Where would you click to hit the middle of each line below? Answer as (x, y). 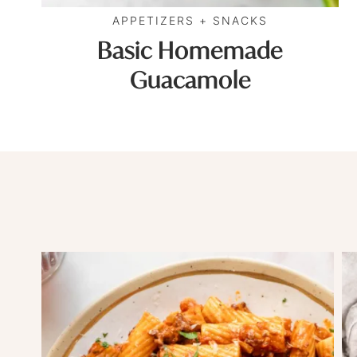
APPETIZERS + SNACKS (190, 20)
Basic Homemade (190, 50)
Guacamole (190, 80)
